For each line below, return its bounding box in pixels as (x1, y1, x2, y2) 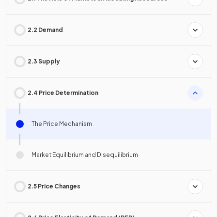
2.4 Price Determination (28, 89, 98, 96)
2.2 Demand (28, 26, 63, 33)
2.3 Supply (28, 57, 60, 65)
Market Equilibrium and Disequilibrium (31, 151, 138, 158)
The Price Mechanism (43, 120, 92, 127)
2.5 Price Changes (28, 182, 80, 190)
